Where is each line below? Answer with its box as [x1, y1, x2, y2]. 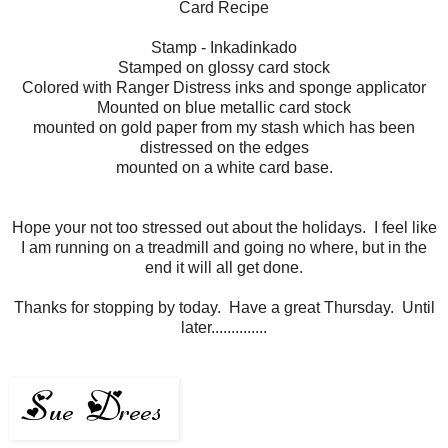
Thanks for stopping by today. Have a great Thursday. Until [13, 298, 435, 316]
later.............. [181, 318, 267, 336]
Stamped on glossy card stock [118, 58, 330, 76]
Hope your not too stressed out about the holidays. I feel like [11, 218, 437, 236]
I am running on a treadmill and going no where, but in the [21, 238, 427, 256]
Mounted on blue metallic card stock [97, 98, 351, 116]
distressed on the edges [139, 138, 309, 156]
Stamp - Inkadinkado [151, 38, 297, 56]
